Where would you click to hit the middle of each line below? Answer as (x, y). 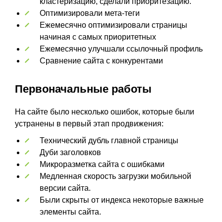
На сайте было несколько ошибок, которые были (105, 111)
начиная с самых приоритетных (98, 37)
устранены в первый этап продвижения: (89, 123)
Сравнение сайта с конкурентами (101, 60)
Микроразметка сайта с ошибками (102, 164)
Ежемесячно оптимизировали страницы (113, 25)
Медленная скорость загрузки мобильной (115, 176)
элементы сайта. (70, 212)
